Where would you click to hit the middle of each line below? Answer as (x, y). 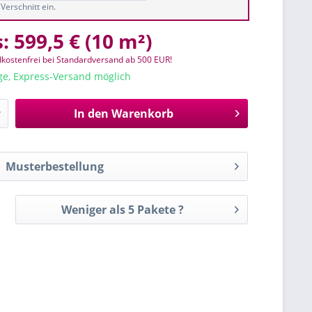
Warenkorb (142, 114)
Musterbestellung (54, 166)
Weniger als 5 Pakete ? (123, 210)
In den (91, 114)
